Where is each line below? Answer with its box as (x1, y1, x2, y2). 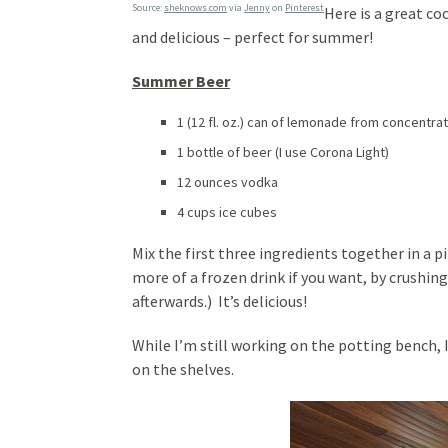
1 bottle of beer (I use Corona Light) (177, 143, 389, 162)
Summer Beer (132, 71, 230, 92)
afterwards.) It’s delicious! (132, 291, 307, 312)
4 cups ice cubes (177, 203, 277, 222)
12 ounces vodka (177, 173, 278, 192)
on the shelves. (132, 359, 234, 380)
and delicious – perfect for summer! (132, 27, 373, 48)
